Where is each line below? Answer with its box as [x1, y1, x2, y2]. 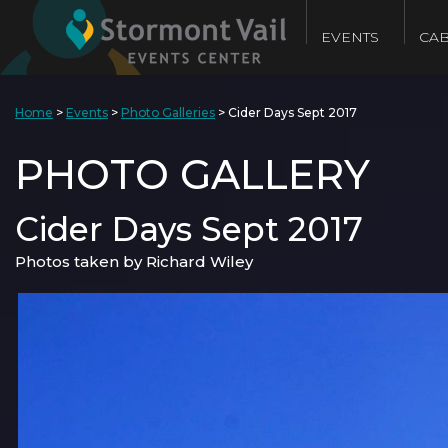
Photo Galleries [121, 105, 215, 120]
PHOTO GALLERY [15, 150, 370, 199]
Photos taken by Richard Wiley [15, 252, 253, 271]
